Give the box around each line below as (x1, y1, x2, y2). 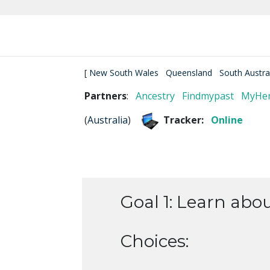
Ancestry (136, 89, 175, 102)
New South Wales (89, 66, 159, 78)
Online (211, 113, 243, 127)
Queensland (166, 66, 212, 78)
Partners (84, 89, 127, 102)
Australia (87, 113, 128, 127)
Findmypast (182, 89, 234, 102)
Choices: (121, 230, 189, 251)
